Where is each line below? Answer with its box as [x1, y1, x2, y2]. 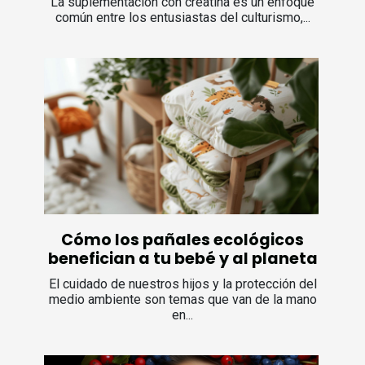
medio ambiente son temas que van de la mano [48, 292, 317, 308]
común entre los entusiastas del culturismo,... [55, 10, 310, 25]
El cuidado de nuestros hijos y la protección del [48, 276, 317, 292]
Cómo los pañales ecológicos [61, 229, 304, 252]
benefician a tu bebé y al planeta [47, 248, 318, 270]
